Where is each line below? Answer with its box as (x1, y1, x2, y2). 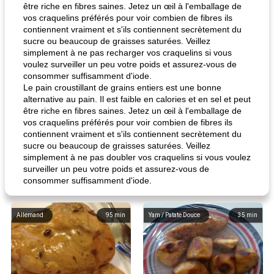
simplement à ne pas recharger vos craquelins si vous (23, 48, 232, 57)
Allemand (17, 212, 43, 218)
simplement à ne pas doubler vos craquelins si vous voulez (23, 152, 251, 162)
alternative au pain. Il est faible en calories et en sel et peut (23, 94, 251, 104)
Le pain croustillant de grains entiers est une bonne (23, 83, 221, 92)
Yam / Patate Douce (149, 212, 200, 218)
